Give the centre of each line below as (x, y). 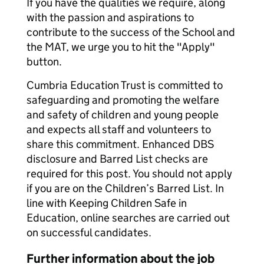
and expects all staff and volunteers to (119, 129)
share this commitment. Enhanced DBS (120, 144)
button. (44, 62)
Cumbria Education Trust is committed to (125, 85)
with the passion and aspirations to (110, 17)
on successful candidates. (89, 232)
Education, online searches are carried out (128, 218)
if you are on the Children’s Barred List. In (125, 188)
